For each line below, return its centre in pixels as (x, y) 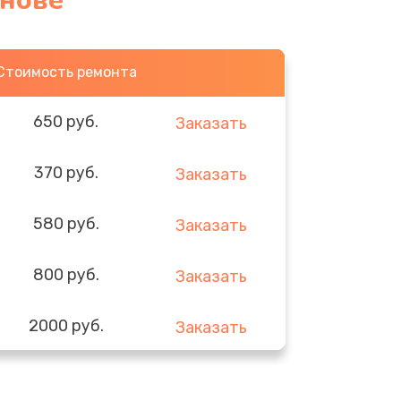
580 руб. (66, 223)
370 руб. (66, 172)
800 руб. (66, 274)
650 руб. (66, 121)
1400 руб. (66, 376)
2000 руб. (66, 325)
